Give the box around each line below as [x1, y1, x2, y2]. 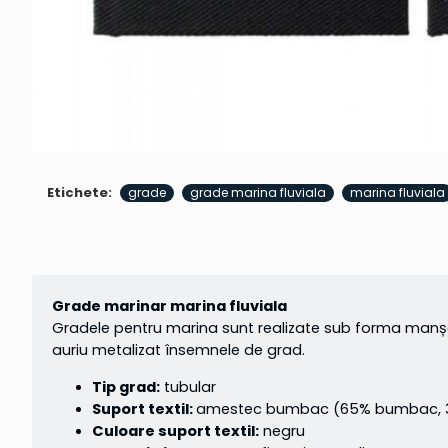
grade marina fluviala [190, 183, 326, 201]
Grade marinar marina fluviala [52, 296, 287, 317]
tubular [160, 377, 216, 398]
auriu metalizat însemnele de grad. [52, 340, 305, 361]
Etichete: [47, 183, 112, 203]
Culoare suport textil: [92, 421, 259, 442]
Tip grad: [92, 377, 160, 398]
